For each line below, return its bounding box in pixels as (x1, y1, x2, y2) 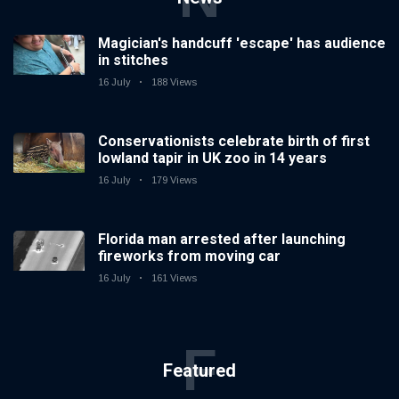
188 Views (151, 77, 197, 88)
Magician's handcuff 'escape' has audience (98, 35, 386, 53)
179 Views (151, 175, 197, 186)
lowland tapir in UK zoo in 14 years (98, 150, 327, 167)
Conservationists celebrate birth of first (98, 133, 370, 151)
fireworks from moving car (98, 248, 281, 265)
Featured (163, 360, 236, 382)
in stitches (98, 52, 168, 69)
